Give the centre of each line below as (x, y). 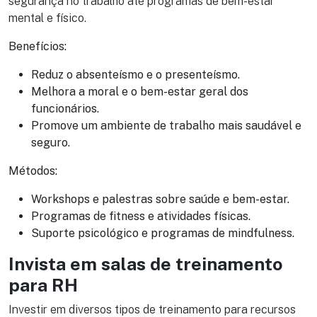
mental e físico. (47, 18)
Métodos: (33, 171)
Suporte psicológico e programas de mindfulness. (163, 234)
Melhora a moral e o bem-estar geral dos (140, 92)
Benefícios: (38, 47)
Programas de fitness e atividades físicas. (141, 217)
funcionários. (65, 109)
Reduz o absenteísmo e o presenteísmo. (136, 75)
